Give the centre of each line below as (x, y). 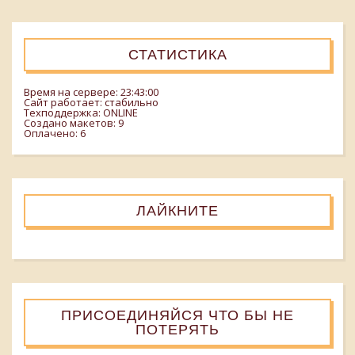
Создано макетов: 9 (74, 123)
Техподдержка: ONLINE (81, 113)
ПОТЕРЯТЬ (177, 330)
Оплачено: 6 (55, 133)
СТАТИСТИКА (177, 55)
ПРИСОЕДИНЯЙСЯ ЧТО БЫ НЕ (177, 315)
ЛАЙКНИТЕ (177, 211)
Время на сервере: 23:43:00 (91, 92)
